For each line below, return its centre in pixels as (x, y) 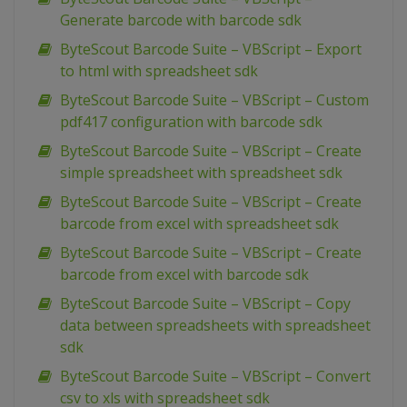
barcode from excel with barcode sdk (184, 275)
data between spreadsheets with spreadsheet (215, 326)
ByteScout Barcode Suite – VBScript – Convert (215, 377)
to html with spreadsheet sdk (159, 71)
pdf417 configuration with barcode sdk (191, 122)
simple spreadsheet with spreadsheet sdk (201, 173)
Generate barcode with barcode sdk (181, 20)
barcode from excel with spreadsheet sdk (199, 224)
